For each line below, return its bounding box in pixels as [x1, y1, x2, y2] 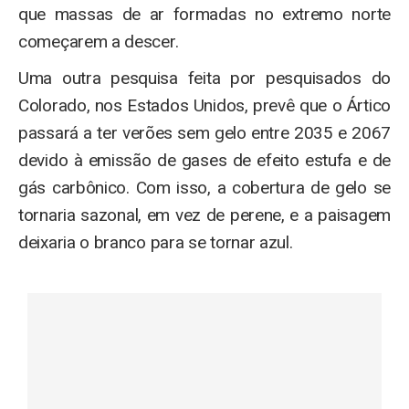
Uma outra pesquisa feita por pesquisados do [18, 68, 391, 89]
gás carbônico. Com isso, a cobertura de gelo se [18, 177, 391, 198]
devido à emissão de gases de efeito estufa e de [18, 150, 391, 171]
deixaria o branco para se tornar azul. [18, 232, 293, 253]
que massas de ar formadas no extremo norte [18, 4, 391, 25]
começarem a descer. [18, 31, 179, 52]
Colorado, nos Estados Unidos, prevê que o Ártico [18, 95, 391, 116]
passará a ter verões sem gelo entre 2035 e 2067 [18, 122, 391, 143]
